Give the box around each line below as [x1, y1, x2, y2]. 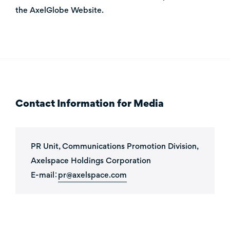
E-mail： [31, 170, 58, 180]
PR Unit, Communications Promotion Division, [31, 141, 198, 151]
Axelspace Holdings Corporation [31, 156, 151, 165]
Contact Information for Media [15, 97, 164, 109]
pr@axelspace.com [58, 170, 127, 180]
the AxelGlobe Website [15, 5, 102, 15]
